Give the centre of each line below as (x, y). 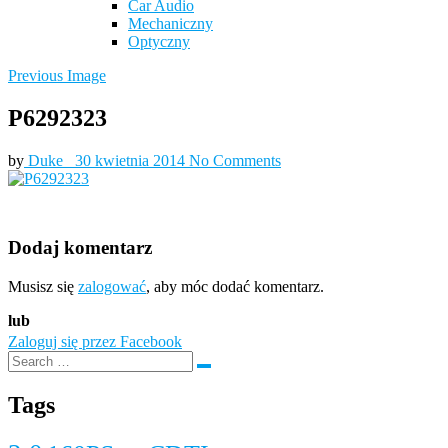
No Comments (235, 161)
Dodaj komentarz (80, 247)
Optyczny (159, 42)
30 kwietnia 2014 (132, 161)
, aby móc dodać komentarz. (235, 286)
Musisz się (43, 286)
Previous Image (57, 76)
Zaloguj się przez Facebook (95, 341)
